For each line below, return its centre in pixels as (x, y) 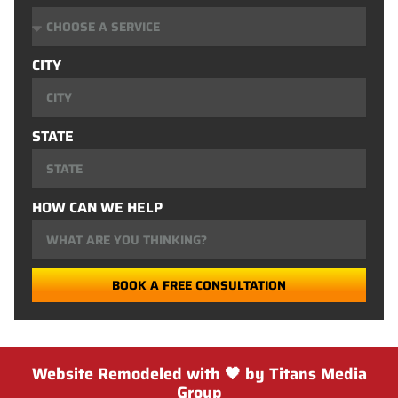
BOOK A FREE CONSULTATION (199, 286)
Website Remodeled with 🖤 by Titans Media (199, 374)
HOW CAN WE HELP (97, 208)
